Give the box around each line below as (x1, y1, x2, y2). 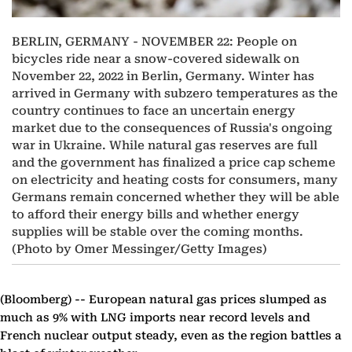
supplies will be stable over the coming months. (12, 225, 303, 240)
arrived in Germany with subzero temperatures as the (12, 86, 338, 101)
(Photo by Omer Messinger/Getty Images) (12, 242, 267, 257)
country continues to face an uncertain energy (12, 104, 295, 119)
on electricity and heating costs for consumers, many (12, 173, 338, 188)
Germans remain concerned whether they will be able (12, 190, 339, 205)
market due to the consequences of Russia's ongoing (12, 121, 332, 136)
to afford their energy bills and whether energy (12, 207, 299, 222)
